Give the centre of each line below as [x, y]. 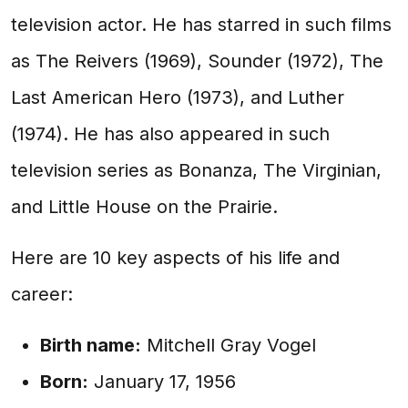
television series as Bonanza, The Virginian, [196, 170]
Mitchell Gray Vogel [229, 345]
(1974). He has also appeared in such [170, 134]
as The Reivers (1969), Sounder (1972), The [197, 61]
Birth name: [91, 345]
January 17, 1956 [162, 382]
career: [42, 294]
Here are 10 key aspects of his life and [175, 258]
